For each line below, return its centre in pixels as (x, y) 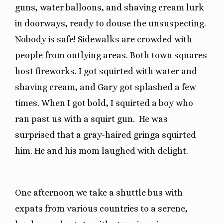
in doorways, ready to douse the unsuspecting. (111, 23)
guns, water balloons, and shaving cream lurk (110, 7)
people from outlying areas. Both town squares (111, 55)
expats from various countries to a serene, (101, 208)
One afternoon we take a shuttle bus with (99, 192)
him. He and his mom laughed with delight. (102, 151)
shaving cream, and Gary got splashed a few (106, 87)
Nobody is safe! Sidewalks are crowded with (104, 39)
